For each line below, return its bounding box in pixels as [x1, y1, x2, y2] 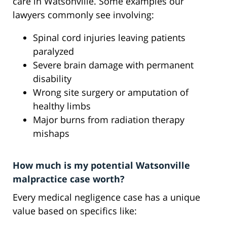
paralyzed [33, 45, 74, 58]
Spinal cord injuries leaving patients [33, 31, 185, 44]
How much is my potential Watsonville [13, 159, 190, 172]
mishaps [33, 127, 69, 140]
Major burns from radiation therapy [33, 113, 184, 126]
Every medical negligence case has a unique [13, 191, 200, 204]
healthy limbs [33, 100, 91, 112]
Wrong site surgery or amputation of [33, 86, 188, 99]
